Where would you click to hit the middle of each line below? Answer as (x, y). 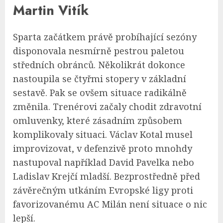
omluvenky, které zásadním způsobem (98, 121)
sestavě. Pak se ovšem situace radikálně (100, 93)
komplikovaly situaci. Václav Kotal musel (103, 135)
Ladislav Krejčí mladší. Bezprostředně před (107, 176)
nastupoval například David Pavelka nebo (104, 163)
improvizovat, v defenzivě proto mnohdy (103, 149)
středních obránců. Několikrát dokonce (99, 65)
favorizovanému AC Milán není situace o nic (110, 204)
